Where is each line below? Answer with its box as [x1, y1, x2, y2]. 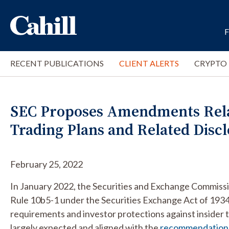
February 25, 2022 [10, 158, 83, 170]
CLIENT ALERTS [119, 58, 179, 68]
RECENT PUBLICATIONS [10, 58, 104, 68]
